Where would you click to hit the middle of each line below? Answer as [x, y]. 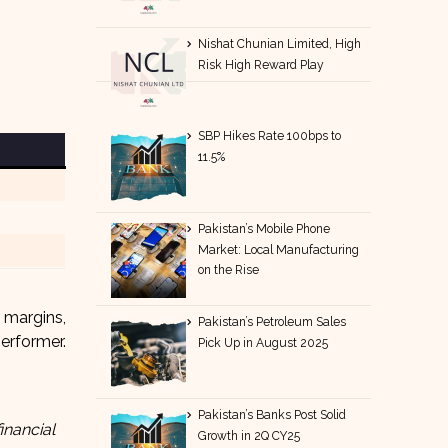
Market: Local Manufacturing [279, 249]
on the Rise [229, 269]
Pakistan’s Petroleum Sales [272, 321]
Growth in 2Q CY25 [249, 435]
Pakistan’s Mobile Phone [264, 228]
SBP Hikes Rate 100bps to [270, 135]
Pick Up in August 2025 [263, 342]
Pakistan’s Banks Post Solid [272, 414]
